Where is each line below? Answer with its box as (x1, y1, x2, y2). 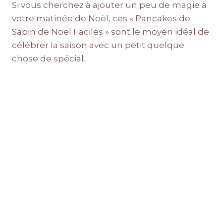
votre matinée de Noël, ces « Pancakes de (12, 13, 190, 24)
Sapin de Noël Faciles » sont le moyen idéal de (12, 27, 209, 37)
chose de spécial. (12, 54, 85, 64)
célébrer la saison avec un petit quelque (12, 40, 184, 51)
